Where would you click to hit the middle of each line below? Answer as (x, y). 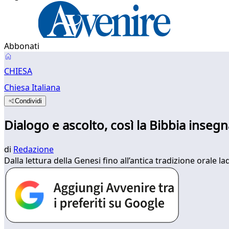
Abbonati (22, 46)
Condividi (29, 101)
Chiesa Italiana (32, 87)
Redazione (33, 149)
